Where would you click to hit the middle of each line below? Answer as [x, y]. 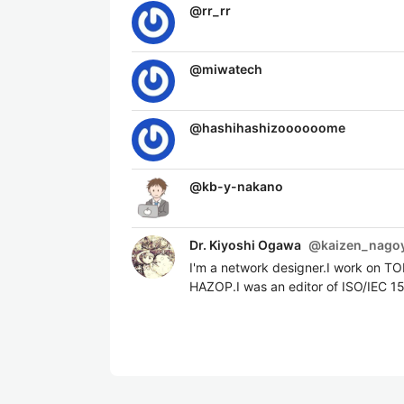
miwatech [232, 69]
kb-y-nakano [243, 186]
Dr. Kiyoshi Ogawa [245, 245]
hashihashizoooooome [274, 128]
